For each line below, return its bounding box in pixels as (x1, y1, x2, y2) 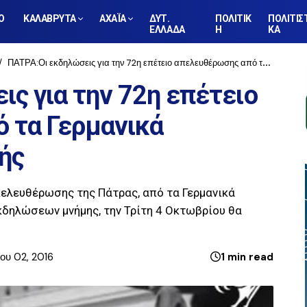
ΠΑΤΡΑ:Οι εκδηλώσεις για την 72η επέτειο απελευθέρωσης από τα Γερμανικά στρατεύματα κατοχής (8, 57, 262, 69)
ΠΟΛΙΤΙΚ (215, 13, 251, 24)
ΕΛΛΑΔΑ (149, 24, 185, 35)
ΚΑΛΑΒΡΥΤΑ (23, 13, 76, 24)
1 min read (221, 249, 273, 264)
